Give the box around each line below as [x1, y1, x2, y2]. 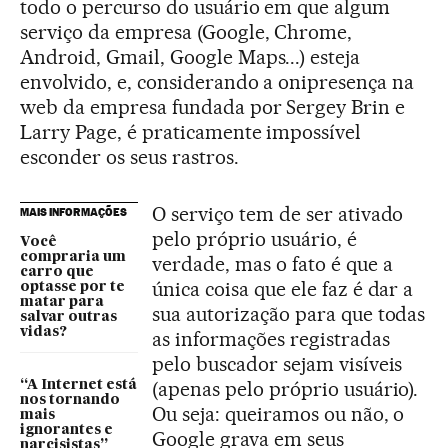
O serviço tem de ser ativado [152, 202, 404, 227]
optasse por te [20, 280, 125, 295]
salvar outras [20, 310, 117, 325]
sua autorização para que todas [152, 302, 426, 327]
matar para [20, 295, 104, 310]
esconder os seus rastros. [20, 145, 239, 170]
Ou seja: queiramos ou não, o [152, 402, 405, 427]
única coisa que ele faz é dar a [152, 277, 414, 302]
